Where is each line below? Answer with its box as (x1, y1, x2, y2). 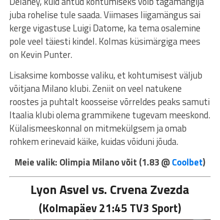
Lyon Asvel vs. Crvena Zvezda (30, 179, 190, 199)
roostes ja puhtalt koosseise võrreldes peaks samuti (9, 94, 210, 109)
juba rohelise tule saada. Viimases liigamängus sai (9, 7, 200, 22)
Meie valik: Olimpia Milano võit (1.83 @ (14, 155, 172, 169)
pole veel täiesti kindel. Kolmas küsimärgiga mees (9, 34, 200, 48)
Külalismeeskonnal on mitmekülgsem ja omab (9, 121, 187, 135)
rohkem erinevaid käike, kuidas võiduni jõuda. (9, 134, 178, 148)
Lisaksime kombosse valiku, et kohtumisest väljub (9, 68, 202, 82)
